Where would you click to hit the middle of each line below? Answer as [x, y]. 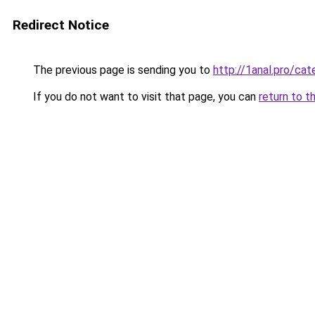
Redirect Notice [61, 25]
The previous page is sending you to [122, 70]
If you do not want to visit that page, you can [144, 97]
